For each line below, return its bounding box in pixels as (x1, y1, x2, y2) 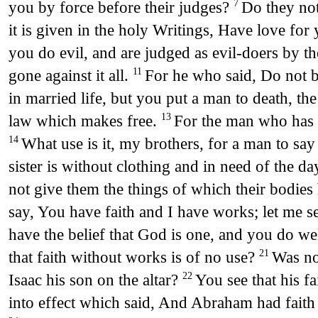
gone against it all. (8, 66, 133, 85)
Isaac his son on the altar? (8, 270, 182, 290)
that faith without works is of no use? (8, 248, 259, 267)
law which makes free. (8, 111, 161, 131)
